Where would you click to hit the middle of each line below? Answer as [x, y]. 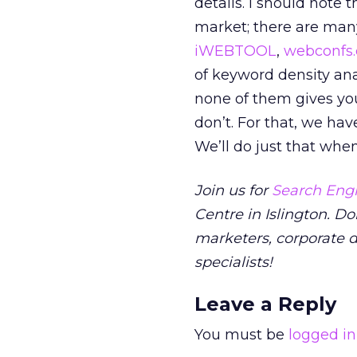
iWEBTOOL [235, 51]
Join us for [233, 190]
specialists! [233, 262]
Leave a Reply [265, 304]
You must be [241, 335]
